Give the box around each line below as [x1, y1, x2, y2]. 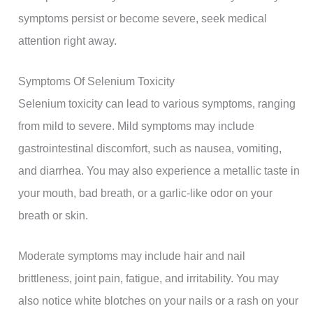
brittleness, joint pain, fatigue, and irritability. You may [18, 272, 279, 285]
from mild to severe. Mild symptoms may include [18, 119, 255, 133]
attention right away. [18, 34, 117, 47]
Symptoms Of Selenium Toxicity [18, 75, 175, 88]
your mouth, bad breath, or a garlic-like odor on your [18, 187, 273, 200]
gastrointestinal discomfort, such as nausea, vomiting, [18, 142, 282, 155]
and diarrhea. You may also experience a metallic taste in [18, 164, 300, 177]
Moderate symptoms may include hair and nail [18, 249, 246, 263]
